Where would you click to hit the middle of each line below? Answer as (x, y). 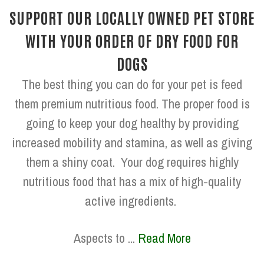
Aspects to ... (105, 238)
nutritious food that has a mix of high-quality (132, 181)
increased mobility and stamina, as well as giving (132, 143)
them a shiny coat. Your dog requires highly (132, 162)
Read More (164, 238)
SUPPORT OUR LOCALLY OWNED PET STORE (132, 17)
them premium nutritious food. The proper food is (132, 104)
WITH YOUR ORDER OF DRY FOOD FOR (132, 40)
